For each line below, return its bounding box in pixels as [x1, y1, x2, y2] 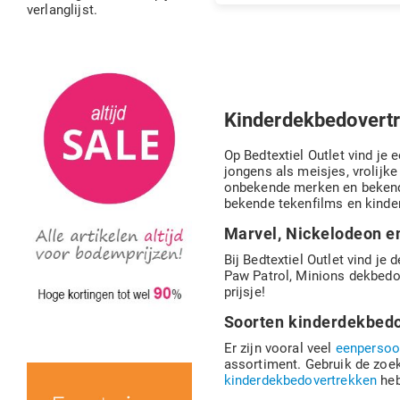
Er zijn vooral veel [223, 340, 336, 356]
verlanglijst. [27, 2, 97, 18]
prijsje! [223, 284, 265, 300]
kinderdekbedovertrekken [223, 372, 378, 388]
